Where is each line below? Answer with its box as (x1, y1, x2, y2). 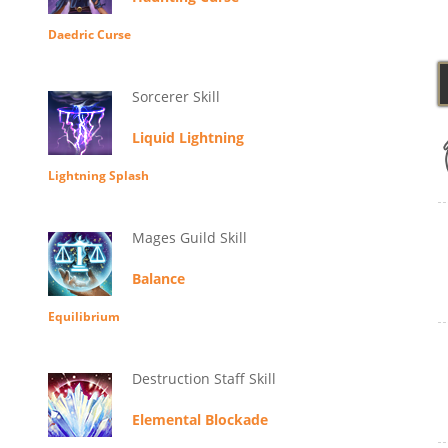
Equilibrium (47, 308, 120, 326)
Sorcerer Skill (131, 87, 220, 107)
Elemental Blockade (131, 410, 268, 430)
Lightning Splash (47, 167, 149, 185)
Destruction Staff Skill (131, 369, 276, 389)
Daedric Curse (47, 26, 131, 44)
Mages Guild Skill (131, 228, 247, 248)
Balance (131, 269, 185, 289)
